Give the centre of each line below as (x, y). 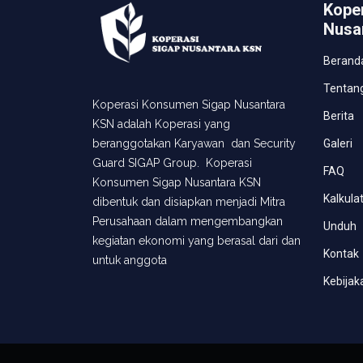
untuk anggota (130, 261)
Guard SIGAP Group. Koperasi (172, 163)
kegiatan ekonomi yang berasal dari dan (196, 241)
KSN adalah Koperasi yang (161, 124)
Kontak (341, 254)
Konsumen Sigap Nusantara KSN (177, 183)
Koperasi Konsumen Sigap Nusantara (189, 105)
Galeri (338, 143)
